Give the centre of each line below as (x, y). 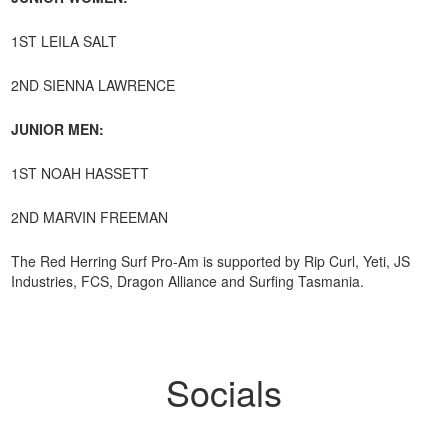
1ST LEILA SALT (64, 41)
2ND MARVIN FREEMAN (90, 217)
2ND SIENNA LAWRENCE (93, 85)
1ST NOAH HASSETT (80, 173)
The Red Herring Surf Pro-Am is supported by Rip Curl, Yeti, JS (211, 261)
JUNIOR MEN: (58, 129)
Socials (223, 391)
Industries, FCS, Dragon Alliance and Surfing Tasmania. (190, 281)
